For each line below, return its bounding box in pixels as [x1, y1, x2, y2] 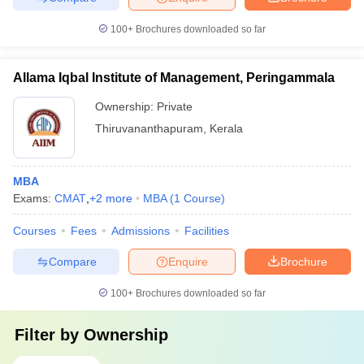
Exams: [13, 192, 54, 205]
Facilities [184, 224, 229, 237]
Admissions [111, 224, 170, 237]
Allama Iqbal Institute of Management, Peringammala [13, 71, 335, 84]
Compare [48, 254, 97, 268]
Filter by [15, 326, 84, 344]
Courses [13, 224, 56, 237]
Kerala [210, 122, 243, 135]
